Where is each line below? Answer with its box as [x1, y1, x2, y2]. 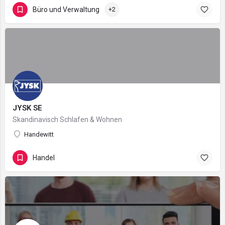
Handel [33, 153, 55, 162]
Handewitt [24, 131, 54, 138]
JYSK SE [13, 103, 42, 113]
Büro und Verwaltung [33, 5, 99, 14]
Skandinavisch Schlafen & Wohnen [13, 116, 122, 124]
